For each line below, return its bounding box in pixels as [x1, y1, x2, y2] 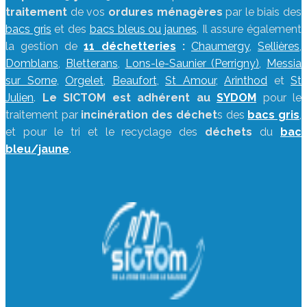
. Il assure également [196, 23, 302, 36]
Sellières [258, 40, 300, 53]
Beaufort [112, 74, 157, 87]
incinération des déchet [81, 108, 217, 121]
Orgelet [65, 74, 103, 87]
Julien [5, 91, 34, 104]
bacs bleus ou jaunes [89, 23, 197, 36]
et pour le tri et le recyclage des [5, 125, 198, 138]
